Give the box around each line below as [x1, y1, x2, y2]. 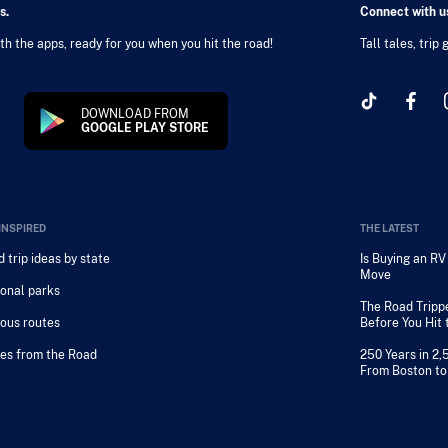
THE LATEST [359, 222, 419, 234]
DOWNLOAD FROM [80, 107, 189, 121]
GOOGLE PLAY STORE [80, 121, 209, 135]
